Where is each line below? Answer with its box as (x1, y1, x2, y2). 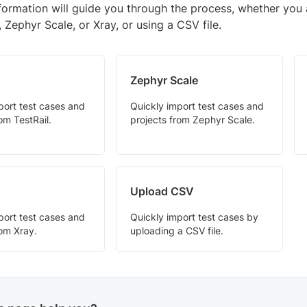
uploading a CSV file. (130, 225, 223, 237)
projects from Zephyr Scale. (130, 114, 255, 126)
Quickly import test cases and (130, 100, 264, 112)
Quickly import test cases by (130, 211, 258, 223)
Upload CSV (130, 184, 194, 199)
